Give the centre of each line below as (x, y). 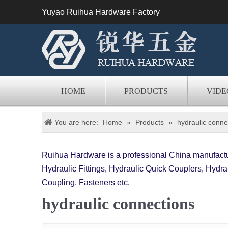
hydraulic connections (118, 204)
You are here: (76, 122)
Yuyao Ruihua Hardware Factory (101, 12)
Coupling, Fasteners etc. (86, 182)
